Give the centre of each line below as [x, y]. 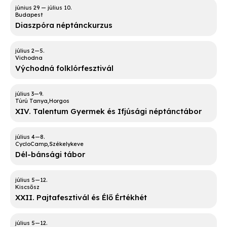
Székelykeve [66, 144]
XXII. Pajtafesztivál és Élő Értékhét [81, 198]
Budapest [29, 15]
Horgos [59, 101]
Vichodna [29, 58]
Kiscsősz [27, 187]
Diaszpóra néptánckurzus [64, 25]
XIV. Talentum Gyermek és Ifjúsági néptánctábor [108, 111]
